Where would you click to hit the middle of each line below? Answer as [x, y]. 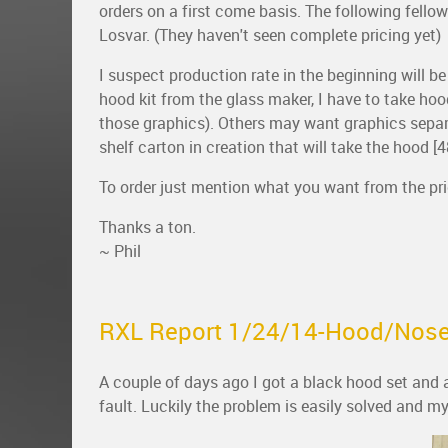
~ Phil [120, 251]
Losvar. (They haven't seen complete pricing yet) [270, 35]
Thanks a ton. [147, 227]
